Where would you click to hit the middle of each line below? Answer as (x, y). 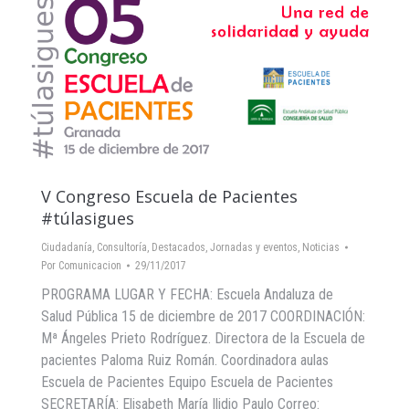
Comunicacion (90, 265)
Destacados (178, 247)
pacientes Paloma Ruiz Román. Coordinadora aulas (185, 360)
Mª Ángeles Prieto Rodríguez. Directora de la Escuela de (203, 338)
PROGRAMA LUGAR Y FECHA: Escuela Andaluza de (187, 294)
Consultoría (122, 247)
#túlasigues (88, 218)
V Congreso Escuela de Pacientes (169, 196)
